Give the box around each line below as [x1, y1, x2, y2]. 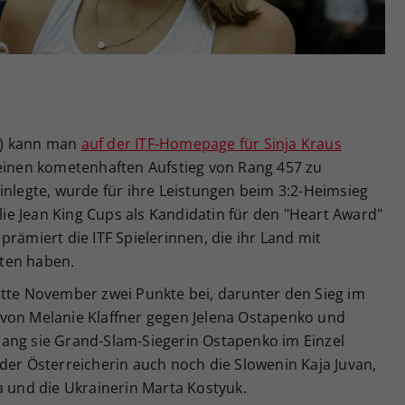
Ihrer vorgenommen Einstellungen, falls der [105, 14, 378, 33]
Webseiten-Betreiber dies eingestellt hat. [105, 34, 362, 52]
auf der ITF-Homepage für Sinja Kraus [80, 134, 342, 155]
